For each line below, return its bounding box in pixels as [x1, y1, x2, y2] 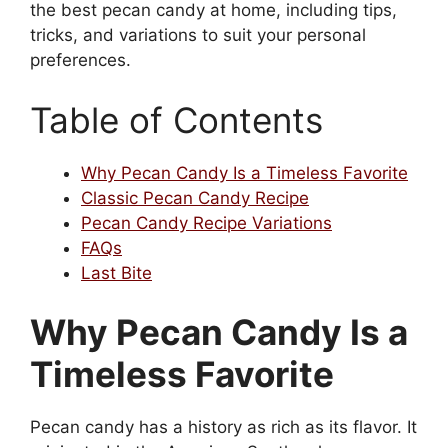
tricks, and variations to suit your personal [30, 25, 366, 46]
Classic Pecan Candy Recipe [81, 187, 309, 208]
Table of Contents [30, 98, 323, 141]
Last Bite [81, 262, 152, 283]
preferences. [30, 50, 131, 71]
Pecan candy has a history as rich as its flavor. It [30, 417, 417, 438]
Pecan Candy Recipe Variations [81, 212, 332, 233]
